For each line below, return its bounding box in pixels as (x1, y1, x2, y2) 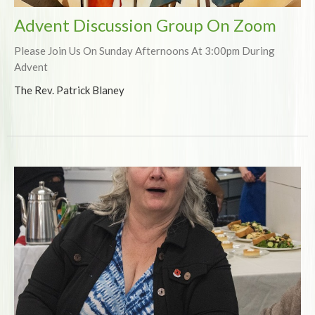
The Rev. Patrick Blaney (14, 84, 124, 97)
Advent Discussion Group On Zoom (14, 15, 276, 36)
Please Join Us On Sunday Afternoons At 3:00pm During (14, 44, 275, 58)
